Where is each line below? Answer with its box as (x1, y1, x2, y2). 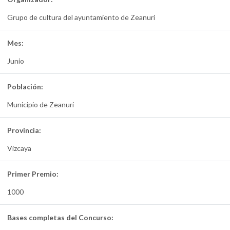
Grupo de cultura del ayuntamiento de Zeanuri (7, 13, 155, 22)
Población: (7, 82, 43, 91)
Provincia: (7, 126, 41, 135)
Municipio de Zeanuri (7, 100, 74, 109)
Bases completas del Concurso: (7, 213, 113, 222)
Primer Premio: (7, 169, 59, 179)
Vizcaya (7, 144, 31, 153)
